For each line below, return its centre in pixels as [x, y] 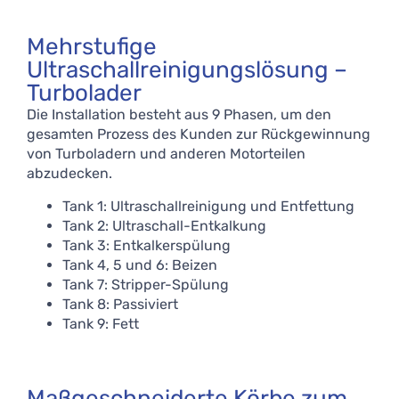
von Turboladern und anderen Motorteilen [166, 154]
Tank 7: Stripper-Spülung [146, 284]
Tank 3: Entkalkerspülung [147, 245]
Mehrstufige [92, 47]
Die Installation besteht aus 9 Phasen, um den [179, 115]
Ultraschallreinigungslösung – [187, 70]
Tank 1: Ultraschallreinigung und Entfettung [208, 206]
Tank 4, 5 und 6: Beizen [140, 265]
